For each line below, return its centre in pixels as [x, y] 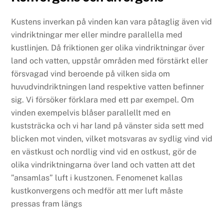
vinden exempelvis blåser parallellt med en [91, 112]
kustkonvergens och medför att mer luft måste [97, 190]
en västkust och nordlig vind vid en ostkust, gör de [104, 151]
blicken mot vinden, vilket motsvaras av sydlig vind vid [112, 138]
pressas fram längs [47, 203]
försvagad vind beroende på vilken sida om [91, 73]
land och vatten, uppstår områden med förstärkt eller [110, 60]
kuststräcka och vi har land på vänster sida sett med [108, 125]
